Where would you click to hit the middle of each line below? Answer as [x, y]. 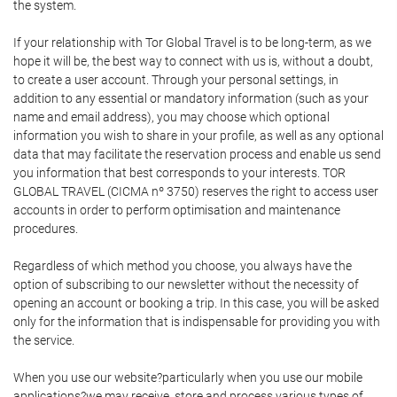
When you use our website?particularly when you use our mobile [188, 378]
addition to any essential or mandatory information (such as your [191, 98]
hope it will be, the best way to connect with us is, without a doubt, [193, 61]
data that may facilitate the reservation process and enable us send [197, 154]
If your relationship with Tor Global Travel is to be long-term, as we [192, 43]
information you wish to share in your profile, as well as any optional [198, 136]
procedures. [46, 229]
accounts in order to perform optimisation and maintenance [177, 210]
